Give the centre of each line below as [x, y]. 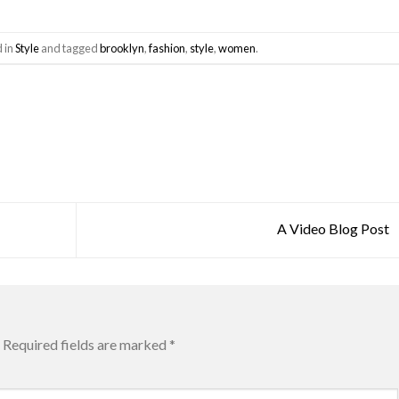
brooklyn [122, 48]
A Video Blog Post [334, 228]
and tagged [70, 48]
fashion [167, 48]
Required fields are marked [86, 345]
